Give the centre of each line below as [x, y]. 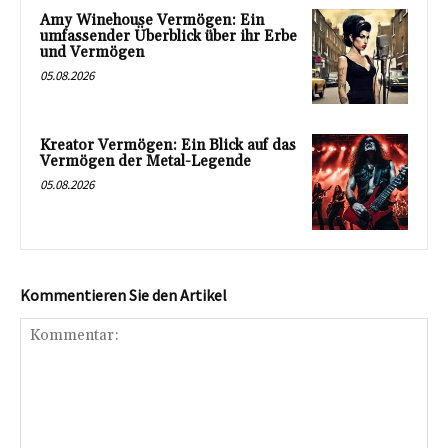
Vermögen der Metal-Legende [145, 162]
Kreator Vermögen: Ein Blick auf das [168, 146]
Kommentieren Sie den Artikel [123, 295]
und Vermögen [92, 52]
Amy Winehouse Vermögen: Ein [152, 20]
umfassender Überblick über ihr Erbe [168, 36]
